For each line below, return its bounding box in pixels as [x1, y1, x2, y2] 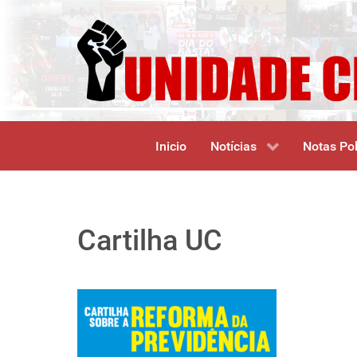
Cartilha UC [77, 224, 222, 258]
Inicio [155, 139, 186, 155]
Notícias [210, 139, 257, 155]
